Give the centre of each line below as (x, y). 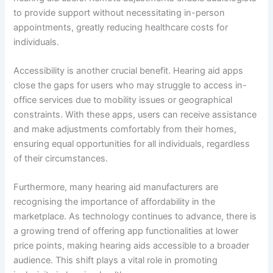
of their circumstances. (61, 158)
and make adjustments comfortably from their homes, (125, 129)
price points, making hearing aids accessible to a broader (132, 246)
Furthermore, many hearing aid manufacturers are (116, 187)
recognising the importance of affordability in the (115, 202)
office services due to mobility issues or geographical (123, 100)
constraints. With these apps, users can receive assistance (135, 114)
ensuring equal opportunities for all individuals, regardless (132, 144)
